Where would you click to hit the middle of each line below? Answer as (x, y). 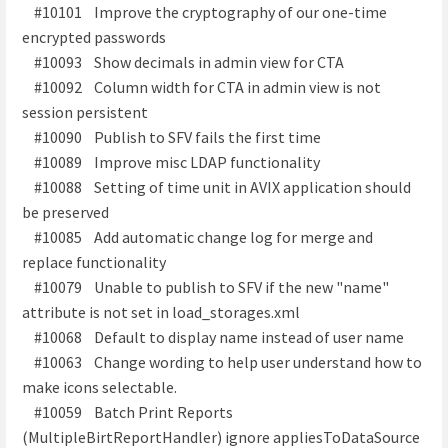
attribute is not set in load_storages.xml (161, 311)
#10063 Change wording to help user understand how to (222, 361)
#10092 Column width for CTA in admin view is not (201, 86)
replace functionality (94, 261)
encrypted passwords (94, 36)
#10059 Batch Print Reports (127, 411)
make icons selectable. (99, 386)
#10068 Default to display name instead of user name (213, 336)
